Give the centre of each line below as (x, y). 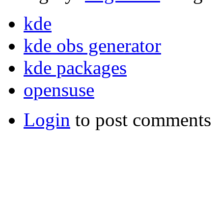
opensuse (59, 90)
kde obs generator (92, 46)
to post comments (141, 120)
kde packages (75, 68)
